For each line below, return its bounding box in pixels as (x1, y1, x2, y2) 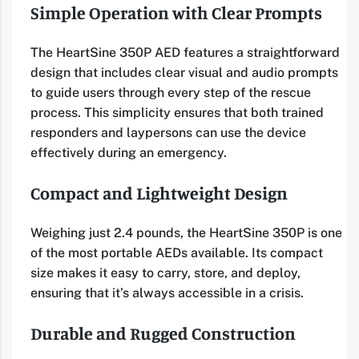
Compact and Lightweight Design (30, 181, 288, 204)
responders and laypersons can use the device (30, 124, 306, 140)
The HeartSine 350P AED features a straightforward (30, 44, 340, 60)
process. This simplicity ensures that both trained (30, 104, 324, 120)
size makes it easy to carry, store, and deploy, (30, 264, 301, 280)
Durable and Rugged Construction (30, 321, 296, 344)
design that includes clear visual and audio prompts (30, 64, 338, 80)
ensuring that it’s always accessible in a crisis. (30, 284, 304, 301)
